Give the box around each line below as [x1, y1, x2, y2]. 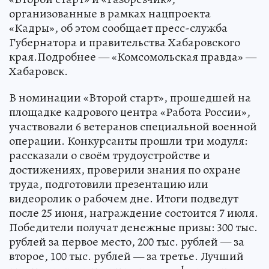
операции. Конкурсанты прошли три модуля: [9, 154, 247, 171]
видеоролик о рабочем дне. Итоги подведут [9, 212, 238, 229]
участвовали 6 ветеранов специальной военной [9, 140, 257, 157]
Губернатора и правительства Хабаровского [9, 56, 240, 73]
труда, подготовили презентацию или [9, 198, 208, 214]
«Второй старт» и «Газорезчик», [9, 13, 175, 29]
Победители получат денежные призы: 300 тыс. [9, 241, 258, 258]
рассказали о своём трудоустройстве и [9, 169, 210, 186]
